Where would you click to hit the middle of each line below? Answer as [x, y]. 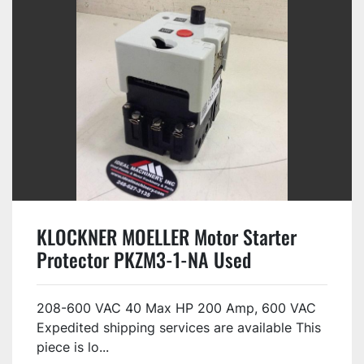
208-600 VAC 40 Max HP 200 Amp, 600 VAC [176, 308]
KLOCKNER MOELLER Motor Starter [167, 236]
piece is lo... [73, 347]
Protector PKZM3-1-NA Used [144, 259]
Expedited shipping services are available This [179, 327]
